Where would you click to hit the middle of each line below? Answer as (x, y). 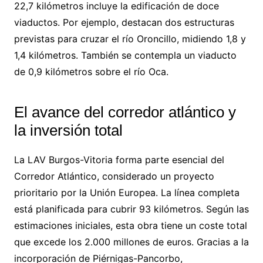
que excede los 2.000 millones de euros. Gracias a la (131, 242)
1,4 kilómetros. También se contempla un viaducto (125, 55)
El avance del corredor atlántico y (125, 112)
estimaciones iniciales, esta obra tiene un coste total (130, 225)
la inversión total (68, 130)
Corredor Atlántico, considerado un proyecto (114, 176)
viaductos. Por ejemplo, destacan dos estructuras (124, 22)
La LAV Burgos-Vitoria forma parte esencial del (119, 159)
